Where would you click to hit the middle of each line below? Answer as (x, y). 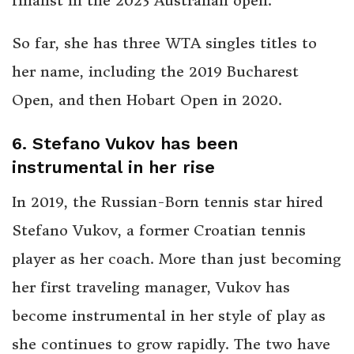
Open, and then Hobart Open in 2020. (147, 100)
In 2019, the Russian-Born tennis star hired (167, 201)
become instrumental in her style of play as (169, 315)
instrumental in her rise (113, 167)
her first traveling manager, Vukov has (151, 287)
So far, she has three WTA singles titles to (164, 43)
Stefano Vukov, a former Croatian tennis (159, 230)
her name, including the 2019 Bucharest (155, 72)
